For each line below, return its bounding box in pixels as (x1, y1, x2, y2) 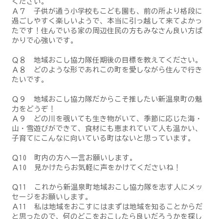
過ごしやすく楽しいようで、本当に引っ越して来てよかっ (11, 17, 202, 24)
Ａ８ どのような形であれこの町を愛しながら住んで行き (11, 66, 202, 73)
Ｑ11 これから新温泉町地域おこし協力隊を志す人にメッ (11, 183, 203, 191)
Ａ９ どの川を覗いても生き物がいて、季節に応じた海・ (11, 114, 202, 122)
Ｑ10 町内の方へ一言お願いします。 (11, 153, 137, 161)
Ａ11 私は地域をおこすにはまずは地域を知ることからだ (11, 202, 203, 210)
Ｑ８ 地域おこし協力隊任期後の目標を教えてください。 (11, 56, 202, 64)
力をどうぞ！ (11, 105, 56, 112)
